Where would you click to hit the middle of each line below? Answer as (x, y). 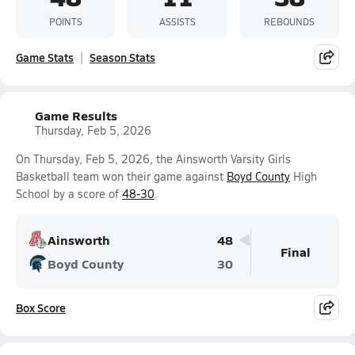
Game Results (76, 115)
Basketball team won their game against (121, 176)
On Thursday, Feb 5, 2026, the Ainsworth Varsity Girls (153, 159)
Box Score (41, 307)
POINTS (65, 21)
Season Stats (122, 57)
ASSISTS (177, 21)
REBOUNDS (290, 21)
